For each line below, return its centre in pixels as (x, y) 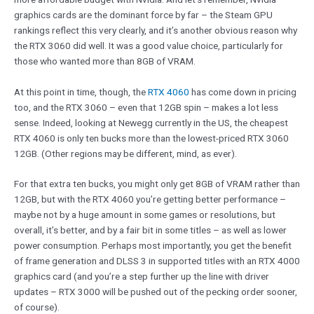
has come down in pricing (243, 91)
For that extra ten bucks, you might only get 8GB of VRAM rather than (157, 184)
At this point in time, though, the (81, 91)
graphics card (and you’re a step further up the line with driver (142, 277)
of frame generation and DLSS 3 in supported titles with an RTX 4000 (157, 261)
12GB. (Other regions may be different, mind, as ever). (125, 153)
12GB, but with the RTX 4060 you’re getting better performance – (150, 199)
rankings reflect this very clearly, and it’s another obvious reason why (156, 30)
